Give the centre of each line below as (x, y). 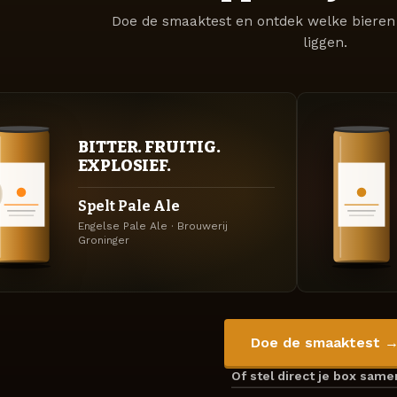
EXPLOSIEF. (125, 165)
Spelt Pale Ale (129, 206)
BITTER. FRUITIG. (149, 147)
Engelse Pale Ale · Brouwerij (153, 226)
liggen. (325, 43)
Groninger (104, 240)
